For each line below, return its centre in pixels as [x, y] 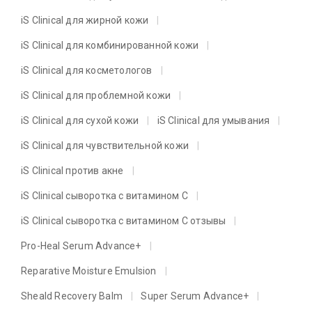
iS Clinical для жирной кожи [85, 21]
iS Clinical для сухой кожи [80, 121]
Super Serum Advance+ [195, 296]
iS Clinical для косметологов [87, 71]
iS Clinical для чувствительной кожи [105, 146]
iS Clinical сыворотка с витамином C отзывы [124, 221]
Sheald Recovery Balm [72, 296]
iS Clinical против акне [72, 171]
